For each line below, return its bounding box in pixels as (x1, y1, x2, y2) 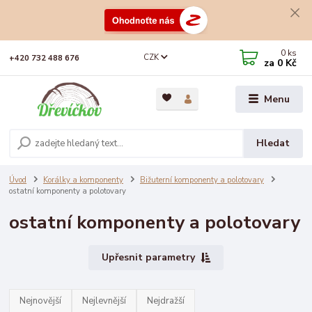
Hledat (256, 136, 290, 150)
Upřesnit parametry (101, 251, 195, 265)
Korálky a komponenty (43, 174, 123, 185)
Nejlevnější (82, 294, 127, 307)
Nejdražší (147, 294, 185, 307)
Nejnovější (19, 294, 62, 307)
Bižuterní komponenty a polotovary (139, 174, 264, 185)
